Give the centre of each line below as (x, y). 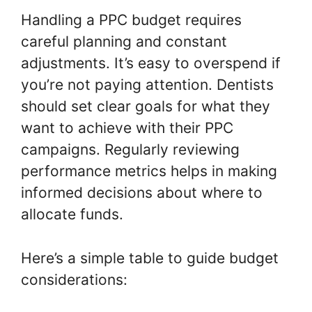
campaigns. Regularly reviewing (130, 150)
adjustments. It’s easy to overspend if (151, 63)
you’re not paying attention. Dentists (147, 85)
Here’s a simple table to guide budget (150, 258)
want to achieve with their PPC (127, 128)
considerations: (74, 279)
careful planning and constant (124, 42)
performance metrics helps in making (149, 171)
